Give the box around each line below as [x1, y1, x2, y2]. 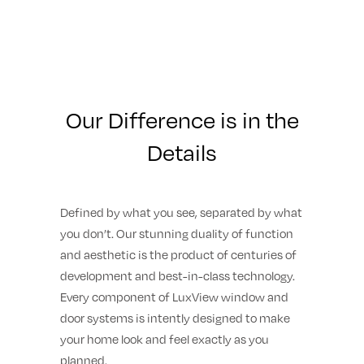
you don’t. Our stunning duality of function [60, 225, 293, 240]
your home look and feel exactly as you [60, 331, 269, 346]
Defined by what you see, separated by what [60, 204, 302, 219]
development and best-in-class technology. [60, 267, 295, 283]
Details [147, 138, 217, 166]
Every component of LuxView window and [60, 288, 288, 304]
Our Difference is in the [65, 106, 299, 133]
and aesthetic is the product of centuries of [60, 246, 297, 262]
